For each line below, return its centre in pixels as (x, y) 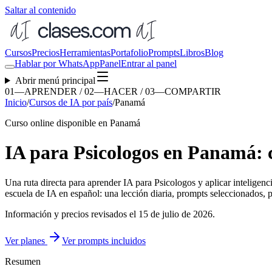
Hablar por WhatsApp (57, 63)
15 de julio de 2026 (175, 214)
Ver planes (25, 240)
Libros (192, 53)
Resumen (23, 261)
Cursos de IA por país (71, 102)
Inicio (16, 102)
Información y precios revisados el (72, 214)
